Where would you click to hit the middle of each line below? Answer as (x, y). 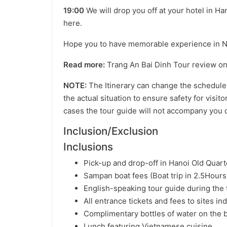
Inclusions (88, 147)
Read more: (84, 65)
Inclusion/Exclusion (111, 131)
